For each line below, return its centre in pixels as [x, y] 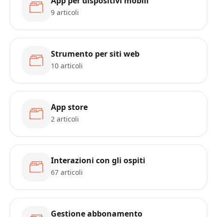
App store [69, 107]
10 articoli [67, 66]
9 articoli [65, 12]
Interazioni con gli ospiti [98, 160]
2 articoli [65, 119]
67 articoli [67, 172]
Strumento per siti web [95, 54]
